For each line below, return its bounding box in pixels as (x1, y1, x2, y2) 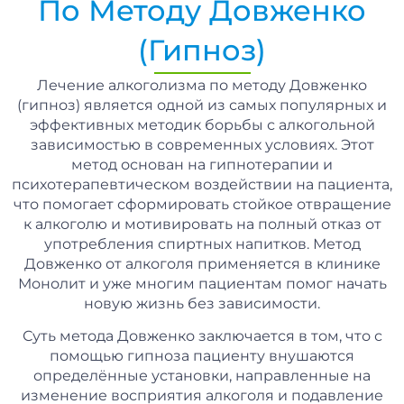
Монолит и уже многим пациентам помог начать (17, 274, 387, 292)
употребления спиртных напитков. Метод (43, 234, 361, 252)
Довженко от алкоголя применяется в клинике (23, 254, 381, 272)
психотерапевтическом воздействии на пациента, (12, 175, 392, 193)
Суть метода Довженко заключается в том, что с (22, 327, 382, 345)
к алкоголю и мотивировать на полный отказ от (23, 215, 381, 233)
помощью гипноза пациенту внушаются (50, 347, 354, 365)
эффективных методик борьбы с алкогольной (29, 115, 375, 133)
